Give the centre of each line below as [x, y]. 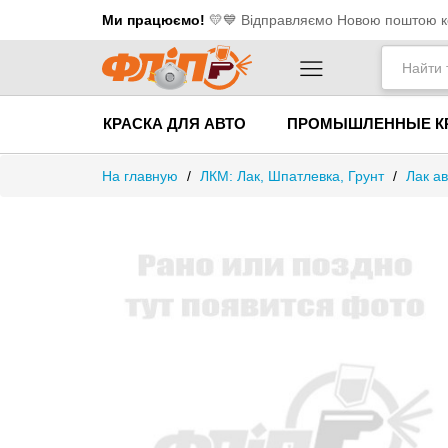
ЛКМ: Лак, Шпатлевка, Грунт [292, 176]
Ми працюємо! [153, 20]
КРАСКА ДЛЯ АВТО [174, 123]
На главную [140, 176]
